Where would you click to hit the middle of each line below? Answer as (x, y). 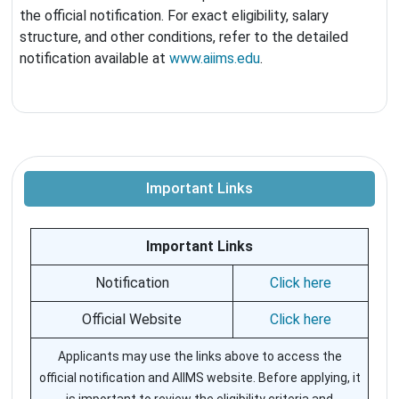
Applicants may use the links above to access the (199, 357)
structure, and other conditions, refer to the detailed (184, 37)
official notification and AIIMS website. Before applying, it (199, 378)
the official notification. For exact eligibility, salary (174, 16)
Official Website (132, 320)
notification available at (94, 59)
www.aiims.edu (215, 59)
